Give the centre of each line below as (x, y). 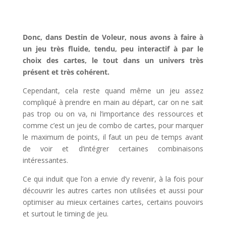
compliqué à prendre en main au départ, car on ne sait (113, 102)
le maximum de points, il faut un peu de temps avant (113, 137)
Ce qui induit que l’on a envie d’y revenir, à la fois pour (113, 179)
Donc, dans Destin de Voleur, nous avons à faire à (113, 37)
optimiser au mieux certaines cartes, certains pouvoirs (113, 202)
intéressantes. (45, 160)
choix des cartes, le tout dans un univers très (113, 60)
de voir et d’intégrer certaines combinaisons (113, 149)
